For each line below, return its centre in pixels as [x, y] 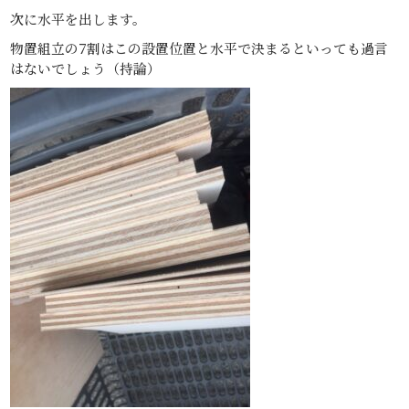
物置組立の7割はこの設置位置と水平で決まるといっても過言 [199, 47]
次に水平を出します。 [79, 18]
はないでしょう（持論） [86, 68]
